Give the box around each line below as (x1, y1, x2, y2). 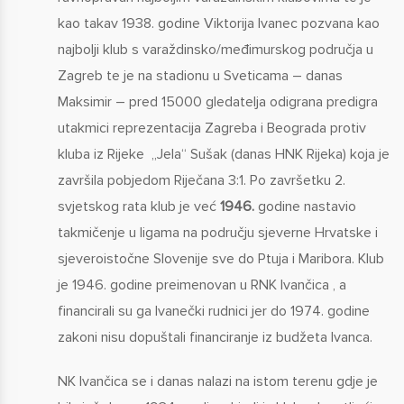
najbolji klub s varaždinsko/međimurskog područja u (57, 40, 373, 59)
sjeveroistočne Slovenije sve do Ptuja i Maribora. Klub (57, 249, 384, 268)
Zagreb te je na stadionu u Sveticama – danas (57, 66, 343, 85)
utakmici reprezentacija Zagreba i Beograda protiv (57, 118, 366, 137)
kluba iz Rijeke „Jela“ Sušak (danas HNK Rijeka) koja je (57, 144, 390, 163)
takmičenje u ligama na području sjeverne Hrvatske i (57, 223, 378, 242)
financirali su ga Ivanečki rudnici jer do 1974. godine (57, 301, 370, 320)
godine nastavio (253, 197, 356, 216)
